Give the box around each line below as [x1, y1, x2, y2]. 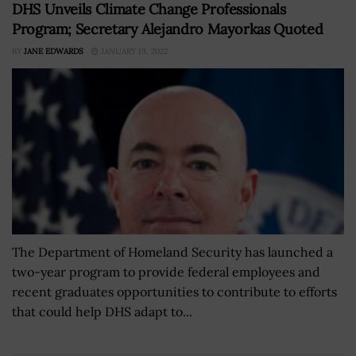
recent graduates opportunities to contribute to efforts [12, 283, 337, 300]
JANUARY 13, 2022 [99, 45, 168, 56]
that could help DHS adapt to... [12, 303, 192, 319]
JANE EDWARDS [24, 45, 83, 56]
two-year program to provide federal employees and [12, 263, 320, 280]
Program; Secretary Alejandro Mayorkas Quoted [12, 19, 323, 38]
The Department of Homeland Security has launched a [12, 243, 333, 260]
